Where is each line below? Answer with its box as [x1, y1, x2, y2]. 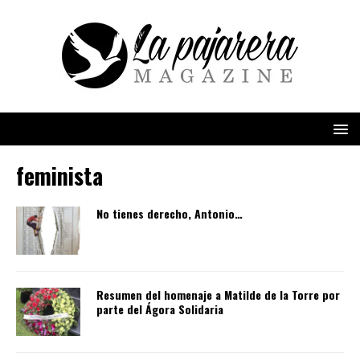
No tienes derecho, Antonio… [96, 205, 243, 222]
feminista [16, 159, 103, 192]
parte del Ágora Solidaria [96, 301, 223, 318]
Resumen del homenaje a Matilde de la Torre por [96, 286, 340, 304]
